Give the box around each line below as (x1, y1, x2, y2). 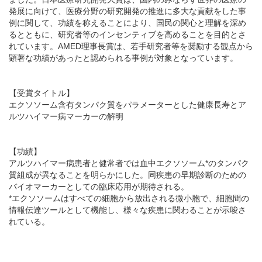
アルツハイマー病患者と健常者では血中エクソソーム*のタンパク (9, 158, 249, 168)
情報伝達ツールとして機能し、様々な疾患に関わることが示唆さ (9, 205, 246, 215)
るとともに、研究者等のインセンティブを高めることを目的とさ (9, 30, 246, 39)
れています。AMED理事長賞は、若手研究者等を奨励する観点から (9, 42, 253, 51)
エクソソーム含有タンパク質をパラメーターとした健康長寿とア (9, 100, 246, 109)
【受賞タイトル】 (9, 88, 74, 98)
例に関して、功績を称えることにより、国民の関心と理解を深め (9, 18, 246, 27)
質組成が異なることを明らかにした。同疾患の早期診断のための (9, 170, 246, 180)
